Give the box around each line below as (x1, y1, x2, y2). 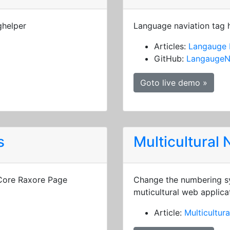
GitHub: (154, 53, 186, 64)
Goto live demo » (140, 78, 207, 88)
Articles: (154, 41, 188, 51)
